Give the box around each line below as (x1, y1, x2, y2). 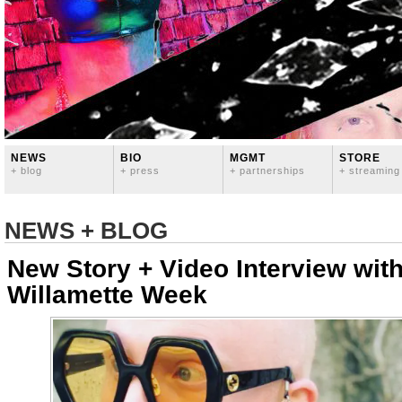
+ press (120, 165, 160, 176)
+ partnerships (230, 165, 305, 176)
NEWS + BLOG (4, 217, 168, 244)
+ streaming (339, 165, 400, 176)
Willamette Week (7, 281, 207, 309)
